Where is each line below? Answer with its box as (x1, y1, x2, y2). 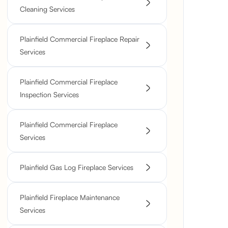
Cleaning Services (20, 5, 75, 13)
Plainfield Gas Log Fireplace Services (20, 163, 133, 172)
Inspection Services (20, 90, 79, 99)
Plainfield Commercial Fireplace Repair (20, 35, 139, 43)
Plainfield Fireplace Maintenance (20, 193, 120, 202)
